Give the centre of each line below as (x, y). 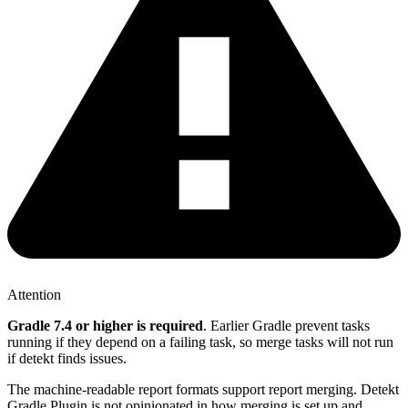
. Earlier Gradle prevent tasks (286, 325)
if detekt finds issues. (67, 358)
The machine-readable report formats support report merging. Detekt (203, 389)
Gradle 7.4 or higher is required (105, 325)
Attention (34, 294)
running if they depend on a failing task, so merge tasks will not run (200, 342)
